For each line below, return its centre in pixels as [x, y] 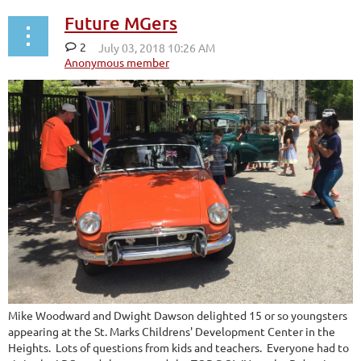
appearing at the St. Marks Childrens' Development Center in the [172, 332]
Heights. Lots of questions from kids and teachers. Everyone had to [178, 348]
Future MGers [121, 23]
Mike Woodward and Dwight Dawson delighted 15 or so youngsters [178, 315]
